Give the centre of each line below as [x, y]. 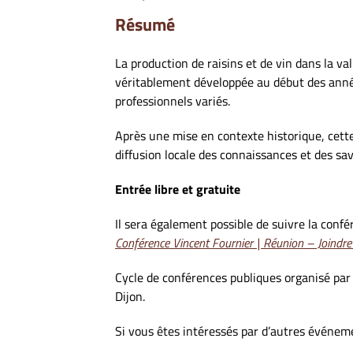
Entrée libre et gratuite [178, 189]
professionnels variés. [173, 101]
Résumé [145, 24]
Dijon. [130, 296]
